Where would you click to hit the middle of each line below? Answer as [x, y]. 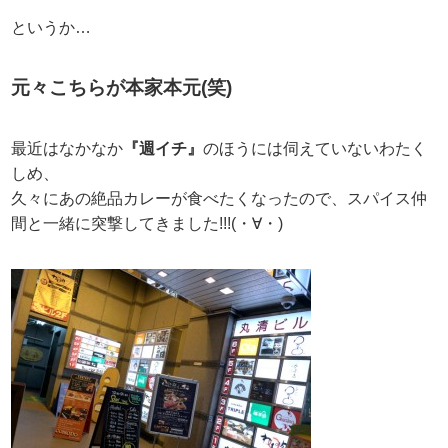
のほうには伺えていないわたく [315, 148]
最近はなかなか [67, 148]
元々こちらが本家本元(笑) [122, 88]
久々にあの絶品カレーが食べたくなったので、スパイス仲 [219, 198]
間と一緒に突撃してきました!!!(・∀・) [147, 223]
